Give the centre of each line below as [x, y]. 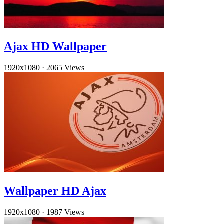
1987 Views [65, 212]
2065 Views [65, 68]
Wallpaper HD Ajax [55, 191]
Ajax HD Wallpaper [55, 47]
